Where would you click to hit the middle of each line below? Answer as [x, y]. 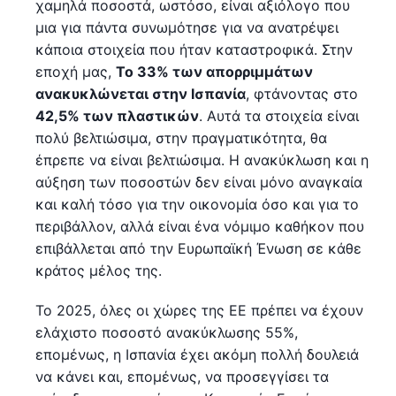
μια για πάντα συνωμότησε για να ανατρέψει [187, 27]
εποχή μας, [76, 71]
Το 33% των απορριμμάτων [214, 71]
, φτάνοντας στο [302, 93]
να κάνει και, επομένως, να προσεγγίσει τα [182, 376]
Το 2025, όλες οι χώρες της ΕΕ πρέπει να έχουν [199, 310]
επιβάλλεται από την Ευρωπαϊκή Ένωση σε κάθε [198, 248]
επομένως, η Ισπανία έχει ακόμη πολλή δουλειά [197, 354]
